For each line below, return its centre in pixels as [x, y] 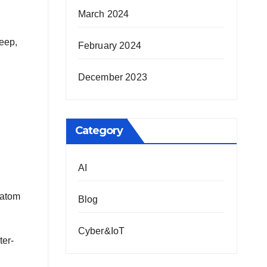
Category [99, 131]
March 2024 [103, 14]
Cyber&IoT [101, 231]
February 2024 [110, 46]
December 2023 [113, 77]
